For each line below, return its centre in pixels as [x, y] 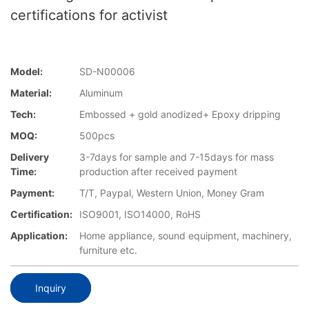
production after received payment [158, 172]
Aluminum [101, 93]
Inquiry [51, 288]
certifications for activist [89, 15]
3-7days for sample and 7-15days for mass [177, 157]
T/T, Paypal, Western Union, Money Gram [172, 193]
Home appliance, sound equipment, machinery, [186, 236]
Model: [27, 72]
